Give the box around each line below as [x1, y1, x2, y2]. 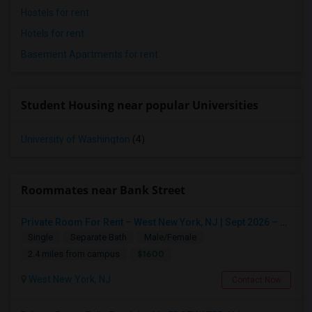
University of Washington [21, 134, 130, 145]
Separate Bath [70, 232, 127, 242]
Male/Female [144, 232, 196, 242]
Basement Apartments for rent [21, 49, 158, 60]
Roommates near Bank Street [21, 182, 185, 198]
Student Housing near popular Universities [21, 97, 258, 113]
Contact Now [231, 275, 281, 285]
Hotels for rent [21, 28, 84, 39]
